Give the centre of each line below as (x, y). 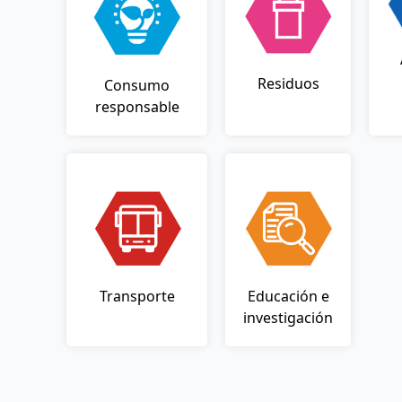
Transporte (137, 297)
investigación (288, 318)
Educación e (288, 297)
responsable (137, 106)
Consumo (137, 85)
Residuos (288, 84)
